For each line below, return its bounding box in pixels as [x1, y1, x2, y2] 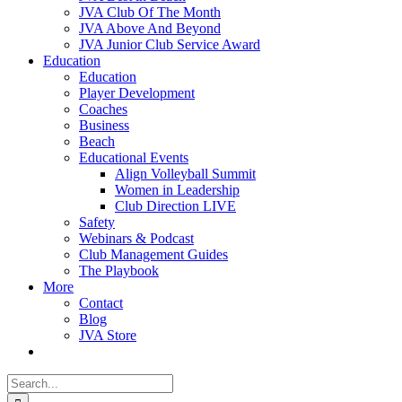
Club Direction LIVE [115, 198, 236, 214]
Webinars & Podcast [79, 231, 194, 246]
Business [79, 118, 129, 133]
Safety [79, 214, 115, 230]
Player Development [79, 85, 195, 100]
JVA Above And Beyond [79, 21, 221, 36]
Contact [79, 295, 123, 310]
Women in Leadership [115, 182, 240, 197]
